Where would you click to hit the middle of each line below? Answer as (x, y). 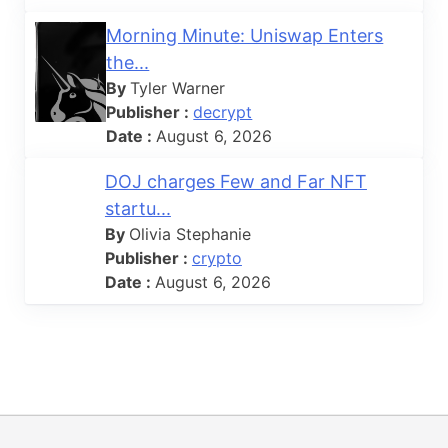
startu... (137, 208)
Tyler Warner (178, 87)
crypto (216, 257)
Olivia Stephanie (189, 233)
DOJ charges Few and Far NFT (235, 181)
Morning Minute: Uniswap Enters (245, 35)
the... (128, 62)
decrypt (223, 111)
